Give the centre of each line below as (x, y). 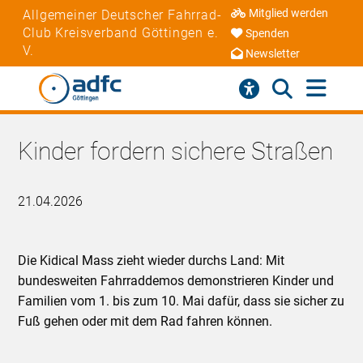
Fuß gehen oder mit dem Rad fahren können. (145, 322)
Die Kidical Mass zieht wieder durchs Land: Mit (152, 261)
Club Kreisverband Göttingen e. (121, 32)
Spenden (267, 34)
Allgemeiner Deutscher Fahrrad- (122, 15)
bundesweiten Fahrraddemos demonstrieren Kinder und (176, 281)
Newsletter (272, 54)
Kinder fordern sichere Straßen (176, 152)
